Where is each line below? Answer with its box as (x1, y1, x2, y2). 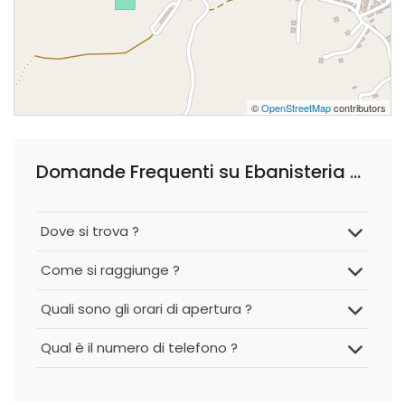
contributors (331, 100, 386, 115)
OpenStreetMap (261, 100, 331, 115)
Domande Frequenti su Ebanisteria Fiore (350, 159, 361, 184)
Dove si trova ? (41, 221, 139, 240)
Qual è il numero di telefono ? (41, 338, 238, 357)
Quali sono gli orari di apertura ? (41, 299, 252, 318)
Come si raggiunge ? (41, 260, 180, 279)
